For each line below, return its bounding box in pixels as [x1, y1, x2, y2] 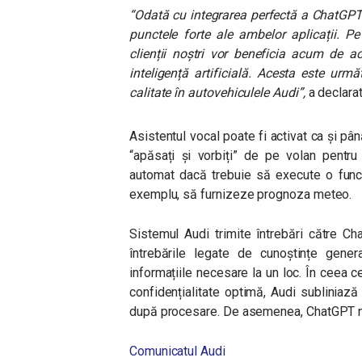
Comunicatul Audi [129, 343, 225, 359]
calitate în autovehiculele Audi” [129, 85, 303, 100]
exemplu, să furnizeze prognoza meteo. [129, 187, 356, 202]
